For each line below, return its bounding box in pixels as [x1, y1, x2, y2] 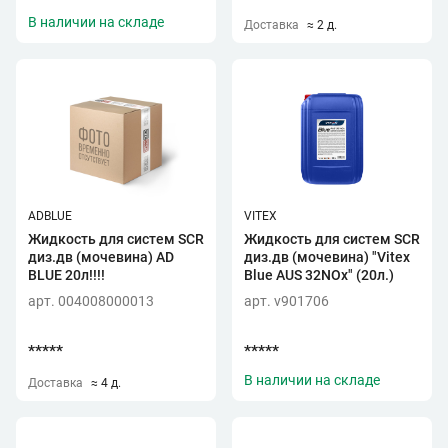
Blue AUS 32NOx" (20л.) [244, 267, 394, 283]
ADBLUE [28, 209, 72, 223]
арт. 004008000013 [28, 293, 154, 309]
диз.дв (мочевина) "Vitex [244, 249, 410, 265]
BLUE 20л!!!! [28, 267, 105, 283]
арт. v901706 [244, 293, 329, 309]
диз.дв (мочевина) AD [28, 249, 174, 265]
